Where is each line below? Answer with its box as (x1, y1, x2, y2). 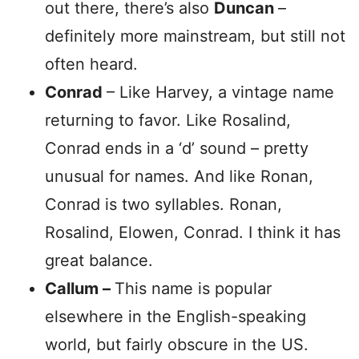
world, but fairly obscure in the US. (45, 335, 309, 354)
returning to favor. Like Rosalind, (45, 111, 291, 130)
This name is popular (115, 279, 272, 298)
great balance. (45, 251, 153, 270)
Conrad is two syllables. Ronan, (45, 195, 282, 214)
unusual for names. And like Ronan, (45, 167, 313, 186)
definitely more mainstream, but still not (45, 26, 345, 46)
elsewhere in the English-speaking (45, 307, 306, 326)
